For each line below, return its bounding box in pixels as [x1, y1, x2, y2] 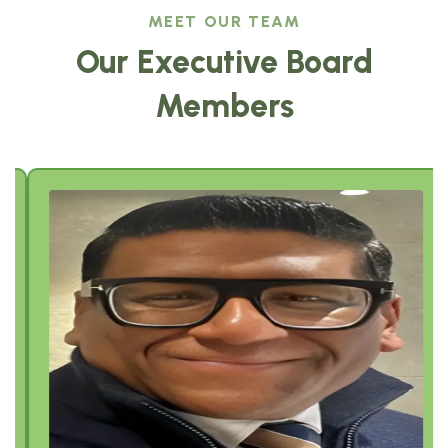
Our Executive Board [75, 43, 373, 82]
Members [154, 87, 294, 126]
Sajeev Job [52, 208, 124, 226]
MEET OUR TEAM [147, 12, 301, 32]
